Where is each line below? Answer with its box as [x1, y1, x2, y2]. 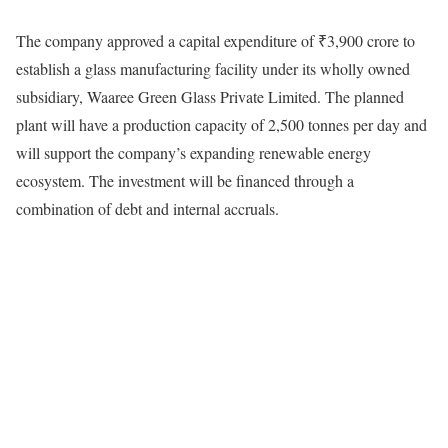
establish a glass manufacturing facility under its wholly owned [16, 58, 410, 80]
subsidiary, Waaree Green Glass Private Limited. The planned [16, 86, 404, 108]
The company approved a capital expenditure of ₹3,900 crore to [16, 30, 415, 52]
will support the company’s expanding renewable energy [16, 142, 371, 164]
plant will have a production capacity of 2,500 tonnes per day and [16, 114, 427, 136]
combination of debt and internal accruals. [16, 198, 279, 220]
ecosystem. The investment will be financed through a [16, 170, 354, 192]
